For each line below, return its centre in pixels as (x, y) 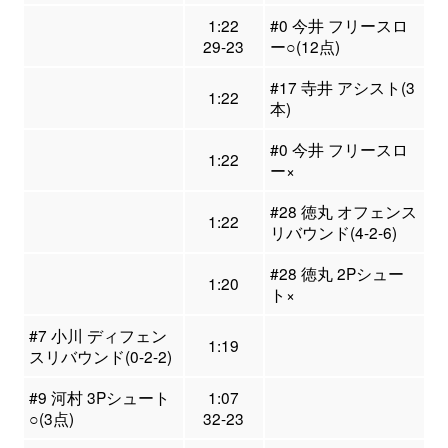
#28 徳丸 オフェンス (343, 211)
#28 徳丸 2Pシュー (336, 273)
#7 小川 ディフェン (97, 335)
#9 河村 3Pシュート (99, 397)
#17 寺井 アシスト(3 (342, 87)
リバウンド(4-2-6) (333, 232)
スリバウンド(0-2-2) (100, 356)
